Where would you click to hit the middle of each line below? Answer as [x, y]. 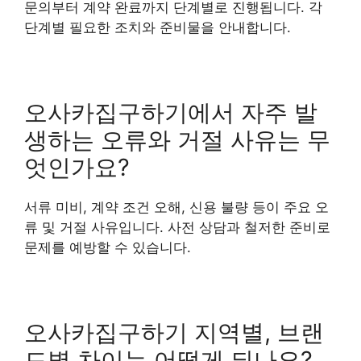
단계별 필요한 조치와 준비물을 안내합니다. [158, 27]
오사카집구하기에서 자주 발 [171, 112]
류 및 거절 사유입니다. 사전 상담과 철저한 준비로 [177, 227]
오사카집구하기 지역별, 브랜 [174, 332]
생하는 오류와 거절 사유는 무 [177, 139]
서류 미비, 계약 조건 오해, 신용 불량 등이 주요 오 [176, 207]
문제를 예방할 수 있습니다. [108, 247]
